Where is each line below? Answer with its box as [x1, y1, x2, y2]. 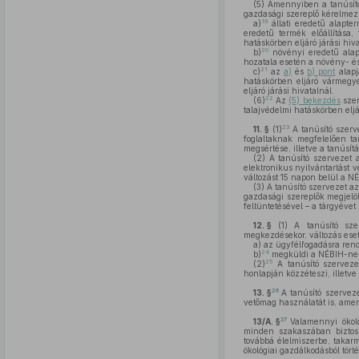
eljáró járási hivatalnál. [243, 86, 334, 95]
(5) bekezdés [288, 95, 341, 105]
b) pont [307, 67, 336, 76]
